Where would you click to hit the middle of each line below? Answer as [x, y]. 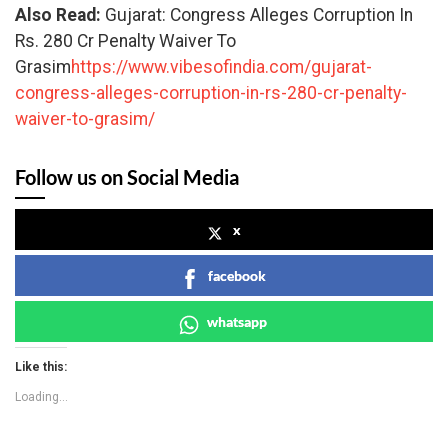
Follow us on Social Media [127, 176]
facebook [237, 275]
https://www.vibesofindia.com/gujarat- [221, 66]
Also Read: [60, 14]
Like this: [41, 366]
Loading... [41, 396]
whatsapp [237, 321]
